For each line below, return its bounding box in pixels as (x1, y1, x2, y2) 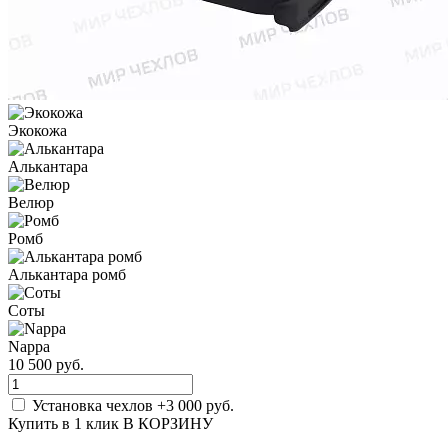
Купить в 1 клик (8, 414, 119, 432)
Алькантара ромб (8, 265, 126, 283)
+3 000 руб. (157, 396, 234, 414)
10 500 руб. (8, 355, 84, 373)
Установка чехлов (32, 396, 157, 414)
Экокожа (8, 121, 67, 139)
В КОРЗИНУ (123, 414, 213, 432)
